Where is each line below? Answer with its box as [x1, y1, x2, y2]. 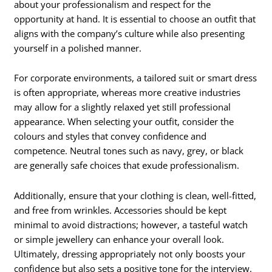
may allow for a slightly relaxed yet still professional [14, 101, 231, 114]
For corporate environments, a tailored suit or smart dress [14, 72, 257, 84]
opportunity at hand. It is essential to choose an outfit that [14, 12, 256, 25]
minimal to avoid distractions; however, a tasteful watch [14, 218, 248, 231]
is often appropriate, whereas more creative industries [14, 86, 241, 99]
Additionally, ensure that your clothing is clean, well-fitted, [14, 189, 257, 202]
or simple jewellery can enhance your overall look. [14, 233, 225, 245]
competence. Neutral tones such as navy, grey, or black [14, 144, 244, 157]
